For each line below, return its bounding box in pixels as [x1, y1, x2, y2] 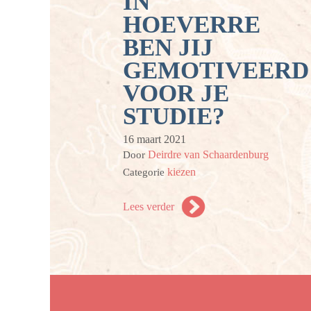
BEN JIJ [123, 34, 213, 61]
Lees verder [123, 200, 174, 212]
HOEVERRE [123, 11, 260, 38]
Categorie [123, 167, 167, 178]
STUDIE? [123, 103, 225, 130]
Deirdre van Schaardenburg [148, 149, 269, 160]
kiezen [167, 166, 196, 178]
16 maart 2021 [123, 133, 186, 145]
